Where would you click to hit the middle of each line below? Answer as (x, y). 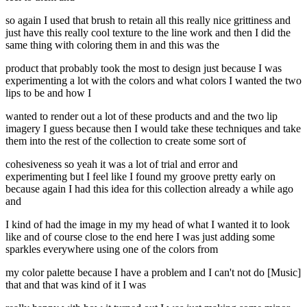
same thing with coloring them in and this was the (112, 45)
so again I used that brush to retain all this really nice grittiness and (148, 21)
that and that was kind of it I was (76, 285)
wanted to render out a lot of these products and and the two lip (142, 116)
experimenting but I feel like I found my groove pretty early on (140, 177)
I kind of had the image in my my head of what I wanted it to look (148, 225)
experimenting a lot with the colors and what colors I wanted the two (153, 81)
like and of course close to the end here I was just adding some (140, 237)
